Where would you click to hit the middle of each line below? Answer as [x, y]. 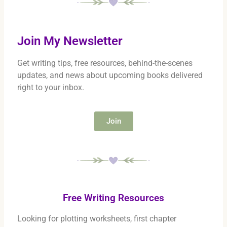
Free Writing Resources [113, 198]
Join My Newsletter [70, 41]
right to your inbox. [51, 88]
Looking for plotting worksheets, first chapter [97, 218]
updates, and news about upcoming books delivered [110, 75]
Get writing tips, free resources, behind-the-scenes [105, 63]
